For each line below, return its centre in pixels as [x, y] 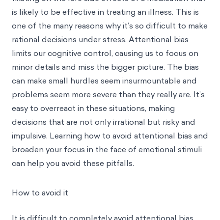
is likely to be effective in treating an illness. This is [105, 12]
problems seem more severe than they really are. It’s [108, 94]
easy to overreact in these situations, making [93, 108]
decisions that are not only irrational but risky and [104, 122]
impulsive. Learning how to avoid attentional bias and [110, 135]
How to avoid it [40, 192]
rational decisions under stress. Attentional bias [100, 39]
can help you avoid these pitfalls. [73, 163]
